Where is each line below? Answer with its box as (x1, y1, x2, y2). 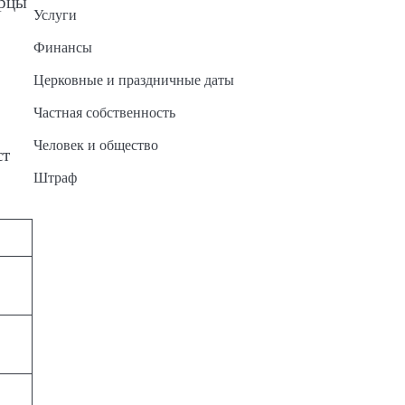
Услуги (33, 5, 77, 26)
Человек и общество (33, 135, 158, 156)
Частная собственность (33, 102, 175, 124)
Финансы (33, 37, 92, 59)
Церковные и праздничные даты (33, 70, 234, 91)
